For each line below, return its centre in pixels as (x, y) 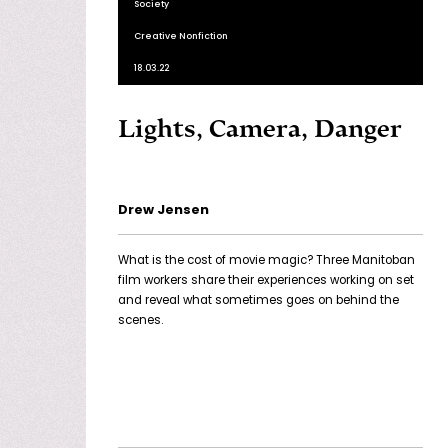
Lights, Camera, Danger (260, 128)
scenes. (140, 320)
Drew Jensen (163, 210)
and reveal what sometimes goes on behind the (258, 300)
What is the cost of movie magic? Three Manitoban (266, 260)
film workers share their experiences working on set (266, 280)
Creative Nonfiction (181, 36)
